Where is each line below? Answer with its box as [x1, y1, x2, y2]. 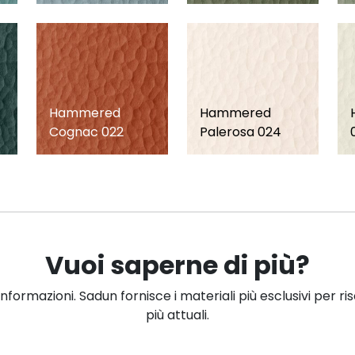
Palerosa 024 [200, 122, 281, 141]
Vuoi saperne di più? [45, 246, 310, 283]
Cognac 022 [49, 122, 124, 141]
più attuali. [146, 305, 209, 324]
